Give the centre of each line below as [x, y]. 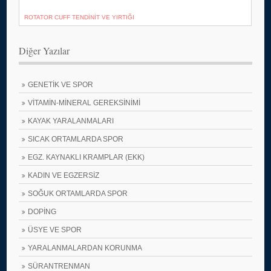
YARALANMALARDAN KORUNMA [85, 248]
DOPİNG [42, 212]
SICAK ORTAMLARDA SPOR [76, 139]
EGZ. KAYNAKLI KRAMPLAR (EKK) [87, 157]
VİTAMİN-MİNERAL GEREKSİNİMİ [84, 103]
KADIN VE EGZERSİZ [64, 175]
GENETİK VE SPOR [61, 85]
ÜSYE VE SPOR [55, 230]
